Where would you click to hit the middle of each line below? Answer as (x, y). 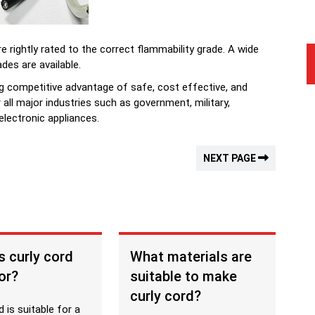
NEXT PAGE (231, 158)
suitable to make (184, 276)
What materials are (191, 257)
